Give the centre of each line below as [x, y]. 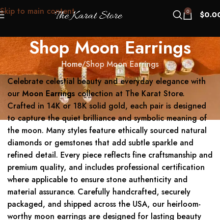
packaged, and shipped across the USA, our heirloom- [104, 204]
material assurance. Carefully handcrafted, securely [99, 192]
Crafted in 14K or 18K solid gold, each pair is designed [107, 106]
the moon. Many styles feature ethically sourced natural [107, 131]
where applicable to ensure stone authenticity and [97, 180]
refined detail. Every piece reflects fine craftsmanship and [110, 155]
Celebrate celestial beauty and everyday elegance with [107, 82]
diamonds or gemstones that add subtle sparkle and [100, 143]
